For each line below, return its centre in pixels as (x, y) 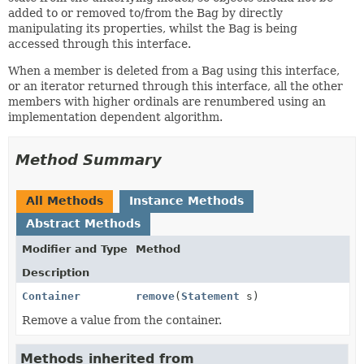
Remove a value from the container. (122, 320)
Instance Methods (186, 200)
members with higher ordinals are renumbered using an (167, 101)
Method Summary (89, 159)
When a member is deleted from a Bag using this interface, (174, 70)
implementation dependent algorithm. (115, 117)
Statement (210, 296)
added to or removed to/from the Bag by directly (145, 13)
